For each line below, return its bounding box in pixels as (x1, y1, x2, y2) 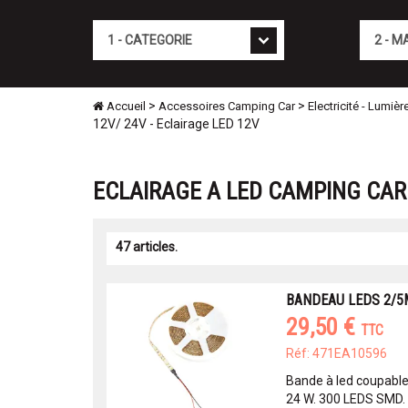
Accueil (104, 99, 146, 113)
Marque (358, 21, 403, 36)
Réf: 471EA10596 (285, 346, 387, 361)
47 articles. (116, 240, 178, 254)
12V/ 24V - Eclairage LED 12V (93, 117, 260, 131)
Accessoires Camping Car (158, 99, 295, 113)
